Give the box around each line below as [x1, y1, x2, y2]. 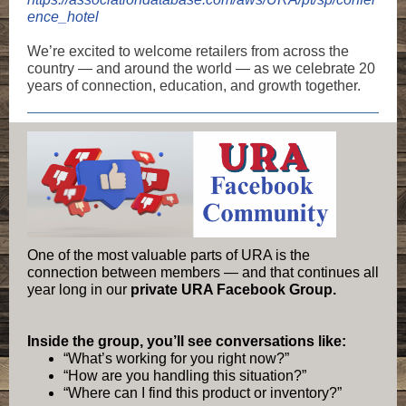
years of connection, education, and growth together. [27, 78, 361, 93]
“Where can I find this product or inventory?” [63, 385, 342, 401]
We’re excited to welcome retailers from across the [27, 43, 349, 59]
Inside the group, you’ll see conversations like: [27, 333, 346, 349]
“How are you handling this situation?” [63, 368, 306, 383]
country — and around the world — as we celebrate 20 [27, 61, 375, 76]
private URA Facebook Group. [130, 282, 336, 297]
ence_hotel [27, 9, 99, 24]
